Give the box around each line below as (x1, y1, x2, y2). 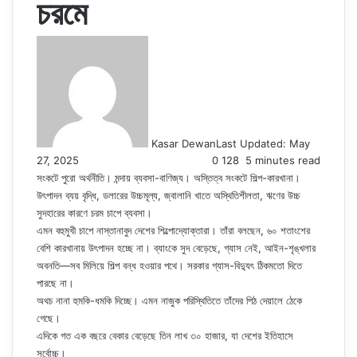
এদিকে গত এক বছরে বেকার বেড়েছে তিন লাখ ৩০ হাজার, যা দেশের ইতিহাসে (37, 329, 293, 342)
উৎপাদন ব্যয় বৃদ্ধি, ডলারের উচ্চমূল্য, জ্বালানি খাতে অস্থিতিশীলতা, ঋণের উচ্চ (37, 189, 300, 202)
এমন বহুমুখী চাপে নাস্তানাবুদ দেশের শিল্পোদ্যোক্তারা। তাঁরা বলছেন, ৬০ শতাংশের (37, 224, 310, 237)
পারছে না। (37, 277, 74, 289)
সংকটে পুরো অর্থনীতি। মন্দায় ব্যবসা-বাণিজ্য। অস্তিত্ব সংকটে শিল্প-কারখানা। (37, 171, 300, 184)
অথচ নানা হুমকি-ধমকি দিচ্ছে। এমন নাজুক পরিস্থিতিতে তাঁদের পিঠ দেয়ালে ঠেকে (37, 294, 302, 307)
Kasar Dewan (151, 137, 216, 150)
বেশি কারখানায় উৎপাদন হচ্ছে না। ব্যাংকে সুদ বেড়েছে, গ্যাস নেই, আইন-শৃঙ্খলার (37, 241, 316, 254)
